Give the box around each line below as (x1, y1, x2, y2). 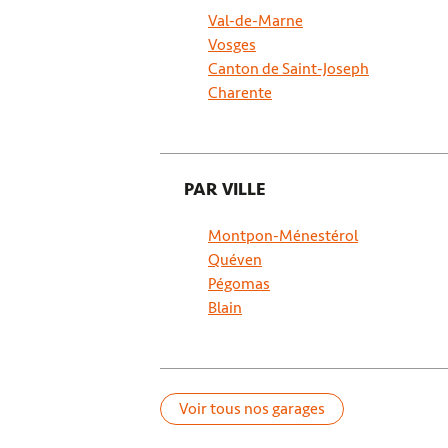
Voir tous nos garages (179, 399, 325, 419)
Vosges (208, 35, 256, 55)
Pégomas (208, 274, 270, 294)
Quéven (208, 250, 262, 270)
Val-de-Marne (208, 11, 303, 31)
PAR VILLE (184, 178, 266, 200)
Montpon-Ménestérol (208, 226, 358, 246)
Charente (208, 83, 272, 103)
